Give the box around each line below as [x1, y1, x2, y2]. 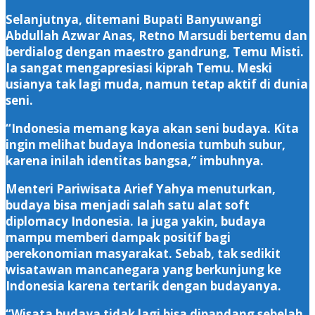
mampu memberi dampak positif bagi [6, 229, 231, 245]
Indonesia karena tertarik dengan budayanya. [6, 277, 281, 294]
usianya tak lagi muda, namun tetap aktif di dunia [6, 75, 308, 92]
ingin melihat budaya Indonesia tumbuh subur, [6, 136, 285, 153]
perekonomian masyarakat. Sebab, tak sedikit [6, 245, 281, 262]
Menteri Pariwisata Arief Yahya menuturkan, [6, 180, 276, 197]
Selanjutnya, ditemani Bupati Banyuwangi [6, 11, 262, 27]
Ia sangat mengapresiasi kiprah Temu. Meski [6, 59, 272, 76]
